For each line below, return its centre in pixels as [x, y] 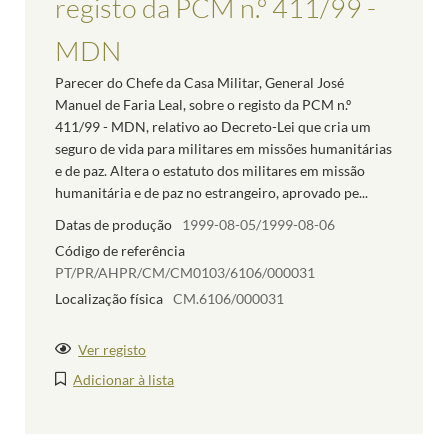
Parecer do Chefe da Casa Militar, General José [199, 83]
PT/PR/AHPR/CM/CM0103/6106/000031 [185, 273]
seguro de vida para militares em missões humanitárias [223, 149]
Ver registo [112, 350]
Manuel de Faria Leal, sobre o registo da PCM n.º [203, 105]
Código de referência [120, 251]
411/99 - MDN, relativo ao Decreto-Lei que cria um [213, 127]
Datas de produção [113, 225]
